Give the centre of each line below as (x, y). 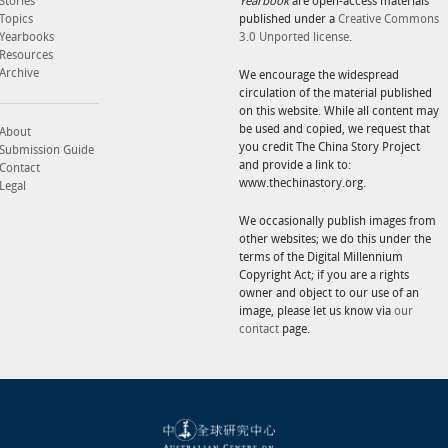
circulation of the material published (335, 93)
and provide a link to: (295, 165)
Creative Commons (388, 19)
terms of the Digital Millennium (321, 257)
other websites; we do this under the (335, 239)
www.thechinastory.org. (302, 183)
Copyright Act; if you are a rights (324, 275)
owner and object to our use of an (329, 293)
